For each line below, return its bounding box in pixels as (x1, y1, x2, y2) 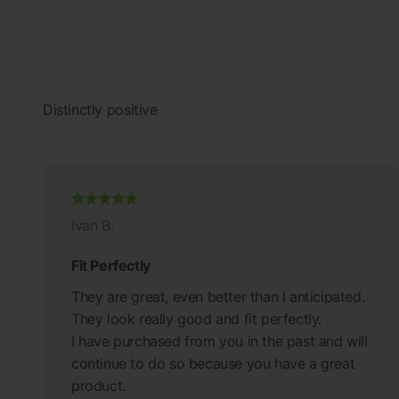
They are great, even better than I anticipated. (71, 287, 365, 305)
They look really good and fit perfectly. (71, 309, 322, 328)
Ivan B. (71, 216, 114, 234)
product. (71, 376, 126, 395)
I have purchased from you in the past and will (71, 331, 368, 350)
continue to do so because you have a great (71, 354, 355, 372)
